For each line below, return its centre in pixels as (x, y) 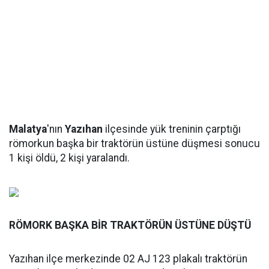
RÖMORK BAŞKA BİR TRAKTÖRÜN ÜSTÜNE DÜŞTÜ (130, 225)
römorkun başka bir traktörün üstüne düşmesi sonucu (134, 144)
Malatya (28, 129)
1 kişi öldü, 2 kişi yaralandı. (69, 158)
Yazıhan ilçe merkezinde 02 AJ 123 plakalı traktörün (128, 259)
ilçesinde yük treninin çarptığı (173, 129)
